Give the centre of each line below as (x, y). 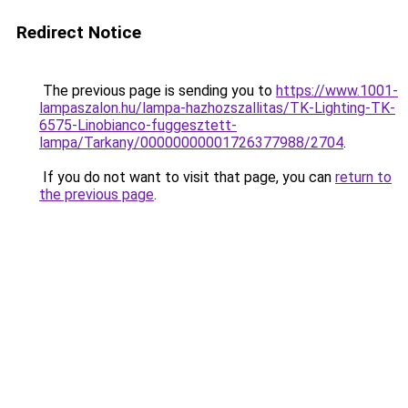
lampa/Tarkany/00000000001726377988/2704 (191, 143)
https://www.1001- (337, 91)
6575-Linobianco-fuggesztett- (138, 125)
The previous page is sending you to (158, 91)
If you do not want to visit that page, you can (187, 177)
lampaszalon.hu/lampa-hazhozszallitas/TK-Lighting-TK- (217, 108)
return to (363, 177)
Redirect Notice (79, 32)
